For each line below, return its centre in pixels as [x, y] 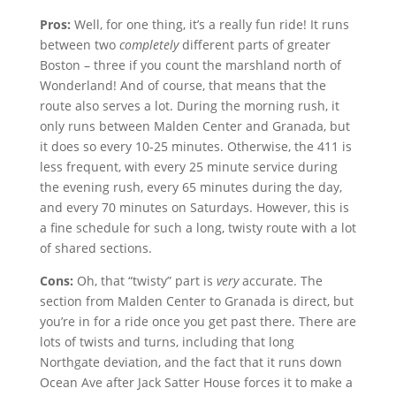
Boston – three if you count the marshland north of [190, 65]
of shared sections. [95, 248]
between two [79, 45]
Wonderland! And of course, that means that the [183, 85]
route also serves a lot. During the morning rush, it [189, 106]
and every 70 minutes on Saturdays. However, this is [194, 207]
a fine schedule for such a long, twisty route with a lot [198, 228]
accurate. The [280, 281]
